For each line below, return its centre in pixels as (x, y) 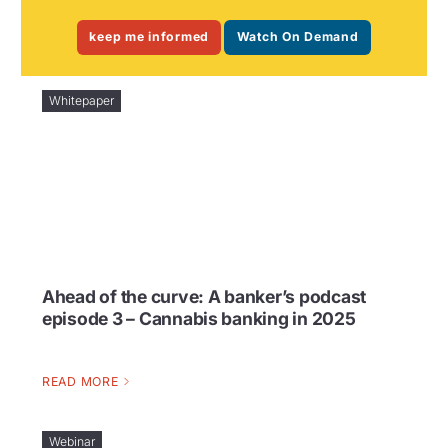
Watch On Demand (297, 37)
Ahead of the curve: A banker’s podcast (204, 296)
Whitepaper (81, 100)
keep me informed (149, 37)
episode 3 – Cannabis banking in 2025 (199, 318)
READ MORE (80, 382)
